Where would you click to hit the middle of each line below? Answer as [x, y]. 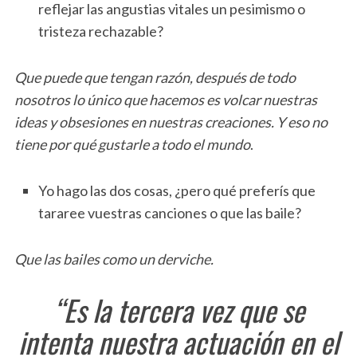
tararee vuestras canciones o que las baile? [169, 213]
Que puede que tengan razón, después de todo [155, 78]
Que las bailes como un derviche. [114, 259]
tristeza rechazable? [100, 31]
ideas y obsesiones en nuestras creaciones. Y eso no [171, 122]
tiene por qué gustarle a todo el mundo [132, 145]
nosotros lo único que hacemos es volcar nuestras [165, 100]
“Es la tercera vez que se [178, 310]
